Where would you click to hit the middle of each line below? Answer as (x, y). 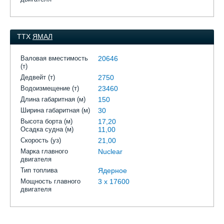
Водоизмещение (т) (50, 88)
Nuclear (110, 151)
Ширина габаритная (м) (55, 110)
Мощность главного (50, 181)
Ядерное (112, 170)
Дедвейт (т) (38, 77)
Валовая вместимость (54, 58)
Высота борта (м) (46, 121)
